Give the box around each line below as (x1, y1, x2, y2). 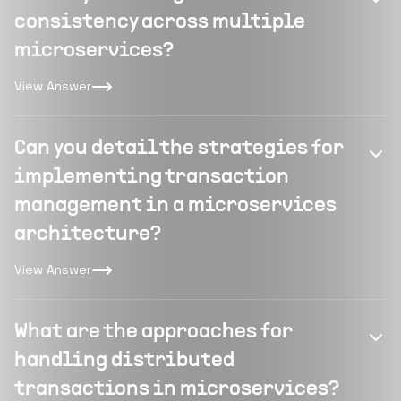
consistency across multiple (14, 13, 305, 32)
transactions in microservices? (14, 380, 339, 399)
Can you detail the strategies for (14, 139, 344, 158)
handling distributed (14, 351, 235, 371)
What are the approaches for (14, 322, 293, 342)
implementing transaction (14, 167, 289, 187)
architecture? (14, 225, 161, 244)
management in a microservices (14, 196, 337, 216)
